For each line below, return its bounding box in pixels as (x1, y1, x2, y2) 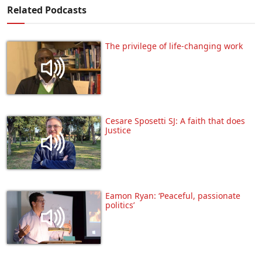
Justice (105, 125, 131, 136)
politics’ (105, 199, 135, 211)
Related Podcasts (7, 4, 87, 17)
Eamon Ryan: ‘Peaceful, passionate (105, 190, 240, 202)
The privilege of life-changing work (105, 40, 243, 52)
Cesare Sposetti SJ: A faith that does (105, 115, 245, 127)
